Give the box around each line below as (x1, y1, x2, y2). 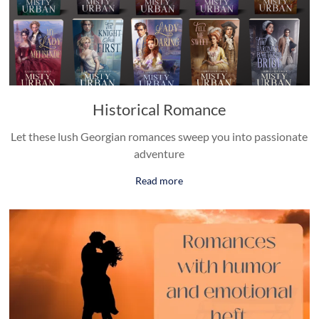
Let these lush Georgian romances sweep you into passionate (11, 129, 308, 143)
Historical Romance (92, 99, 226, 119)
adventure (134, 146, 185, 160)
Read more (135, 174, 184, 187)
